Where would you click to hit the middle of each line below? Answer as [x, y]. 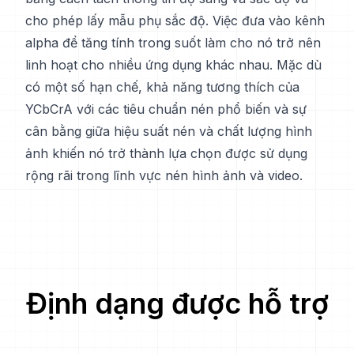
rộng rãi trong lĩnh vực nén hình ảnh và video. [164, 175]
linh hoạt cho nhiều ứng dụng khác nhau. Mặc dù [173, 65]
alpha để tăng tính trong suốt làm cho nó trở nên [173, 43]
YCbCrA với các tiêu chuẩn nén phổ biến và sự [166, 109]
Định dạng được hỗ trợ [177, 303]
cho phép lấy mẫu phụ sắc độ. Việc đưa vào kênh [175, 21]
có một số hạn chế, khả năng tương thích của [162, 87]
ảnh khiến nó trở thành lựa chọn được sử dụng [166, 153]
